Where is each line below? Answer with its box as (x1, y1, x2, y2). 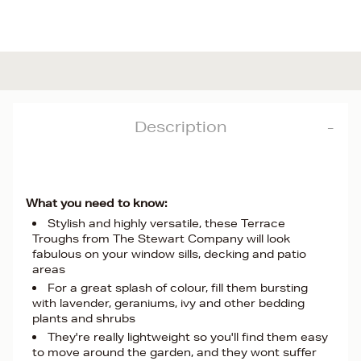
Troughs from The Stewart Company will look (32, 231, 290, 246)
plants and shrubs (32, 311, 135, 326)
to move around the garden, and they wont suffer (32, 345, 317, 359)
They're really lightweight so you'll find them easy (48, 330, 328, 344)
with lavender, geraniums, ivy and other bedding (32, 296, 305, 310)
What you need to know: (26, 196, 168, 210)
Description (134, 118, 227, 135)
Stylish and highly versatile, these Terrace (48, 216, 285, 230)
